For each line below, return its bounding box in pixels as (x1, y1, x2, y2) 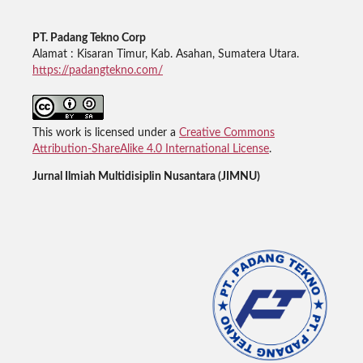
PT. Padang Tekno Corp (32, 32, 146, 44)
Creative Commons (178, 126, 275, 139)
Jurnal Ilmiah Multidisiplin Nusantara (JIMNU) (32, 170, 260, 182)
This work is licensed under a (32, 126, 179, 139)
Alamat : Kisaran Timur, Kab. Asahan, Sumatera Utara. (32, 48, 299, 60)
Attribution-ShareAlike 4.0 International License (32, 143, 269, 155)
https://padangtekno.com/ (32, 64, 163, 76)
